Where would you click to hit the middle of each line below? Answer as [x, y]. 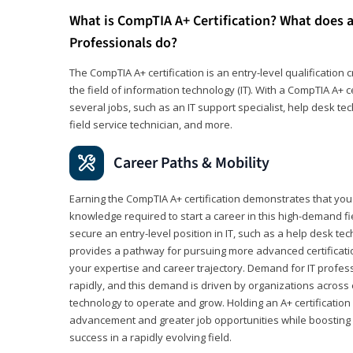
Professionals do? [123, 43]
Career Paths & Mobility [191, 163]
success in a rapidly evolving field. [150, 337]
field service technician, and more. [151, 124]
